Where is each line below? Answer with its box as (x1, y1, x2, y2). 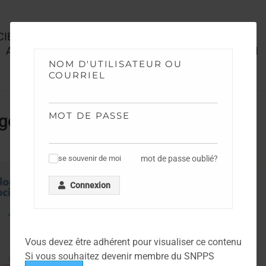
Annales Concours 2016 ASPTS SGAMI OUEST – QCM (6, 44, 259, 57)
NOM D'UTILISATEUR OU (48, 58, 182, 69)
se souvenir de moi (58, 154, 121, 163)
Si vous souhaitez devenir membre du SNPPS (24, 251, 214, 262)
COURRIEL (48, 69, 106, 81)
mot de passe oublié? (140, 153, 218, 163)
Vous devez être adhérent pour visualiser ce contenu (24, 236, 242, 248)
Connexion (69, 180, 110, 190)
